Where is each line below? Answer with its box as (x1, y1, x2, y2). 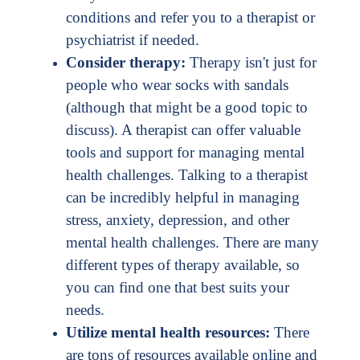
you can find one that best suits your (66, 278, 289, 296)
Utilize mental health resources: (66, 323, 274, 341)
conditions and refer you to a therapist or (66, 8, 315, 26)
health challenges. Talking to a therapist (66, 166, 308, 183)
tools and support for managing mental (66, 143, 305, 161)
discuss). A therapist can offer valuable (66, 121, 301, 138)
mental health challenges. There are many (66, 233, 319, 251)
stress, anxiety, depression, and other (66, 211, 289, 228)
